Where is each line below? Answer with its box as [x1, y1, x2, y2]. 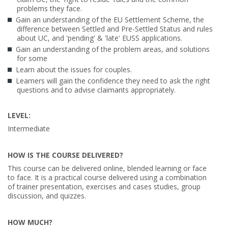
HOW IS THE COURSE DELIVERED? [8, 150, 123, 160]
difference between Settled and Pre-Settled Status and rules [17, 23, 213, 34]
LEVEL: [8, 110, 31, 120]
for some [17, 53, 47, 63]
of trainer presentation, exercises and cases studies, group [8, 181, 201, 191]
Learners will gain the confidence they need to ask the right [16, 75, 210, 85]
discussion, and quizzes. [8, 190, 86, 201]
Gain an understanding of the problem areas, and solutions [16, 44, 210, 54]
